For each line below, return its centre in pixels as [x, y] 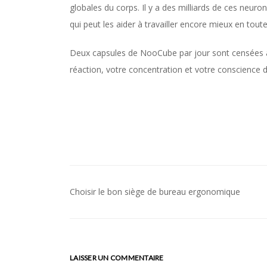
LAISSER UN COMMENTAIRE [117, 258]
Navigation [113, 205]
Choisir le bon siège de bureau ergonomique [155, 192]
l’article [98, 244]
